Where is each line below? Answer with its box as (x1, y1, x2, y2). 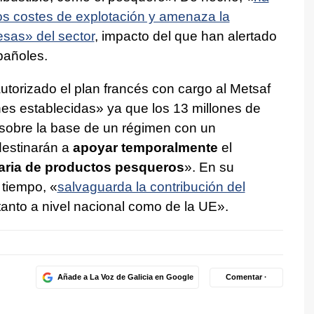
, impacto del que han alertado (94, 28, 277, 43)
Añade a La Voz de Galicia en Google (57, 273, 193, 282)
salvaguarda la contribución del (57, 179, 245, 194)
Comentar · (226, 273, 267, 282)
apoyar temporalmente (72, 139, 218, 155)
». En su (184, 159, 234, 175)
